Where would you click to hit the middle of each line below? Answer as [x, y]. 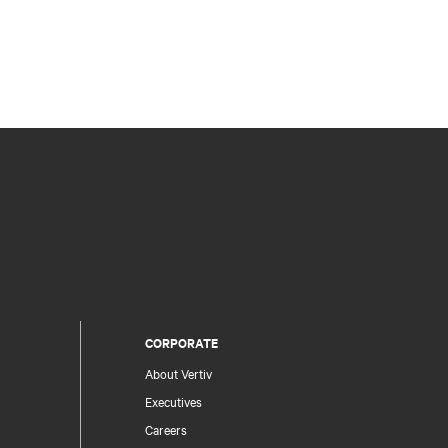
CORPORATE [181, 343]
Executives [173, 401]
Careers [165, 429]
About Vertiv [178, 373]
